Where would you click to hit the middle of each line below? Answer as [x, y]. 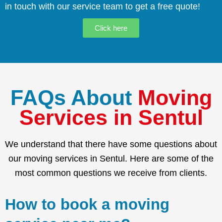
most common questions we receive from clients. [111, 173]
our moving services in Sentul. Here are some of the [111, 159]
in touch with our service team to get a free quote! [103, 7]
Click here [111, 28]
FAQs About [71, 98]
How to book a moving [87, 205]
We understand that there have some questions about [111, 144]
